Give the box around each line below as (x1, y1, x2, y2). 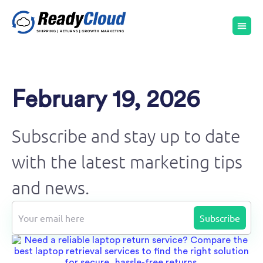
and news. (12, 177, 89, 198)
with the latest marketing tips (12, 151, 242, 173)
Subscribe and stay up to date (12, 125, 240, 147)
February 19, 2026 (12, 88, 200, 112)
